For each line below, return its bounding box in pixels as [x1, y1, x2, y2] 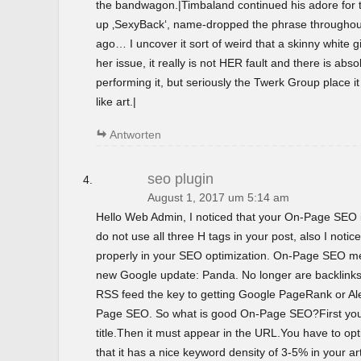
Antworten [109, 128, 161, 142]
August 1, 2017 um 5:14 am [147, 191, 289, 204]
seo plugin [147, 170, 214, 187]
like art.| [95, 95, 136, 109]
